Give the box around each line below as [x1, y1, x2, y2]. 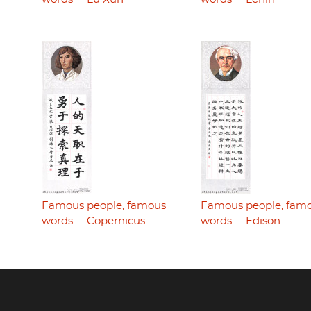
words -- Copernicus [42, 216, 145, 227]
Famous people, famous [42, 201, 166, 212]
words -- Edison [200, 216, 280, 227]
